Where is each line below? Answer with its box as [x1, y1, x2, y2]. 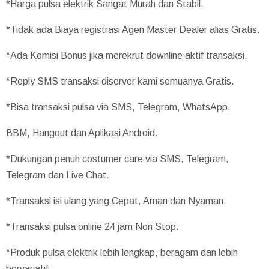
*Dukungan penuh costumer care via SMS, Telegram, [6, 153, 229, 164]
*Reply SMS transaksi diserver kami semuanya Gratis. [6, 76, 234, 86]
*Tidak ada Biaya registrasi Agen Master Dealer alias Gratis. [6, 24, 260, 35]
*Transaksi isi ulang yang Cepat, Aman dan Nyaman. [6, 195, 226, 206]
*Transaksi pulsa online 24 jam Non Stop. [6, 221, 179, 232]
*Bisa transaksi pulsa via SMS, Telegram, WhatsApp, [6, 101, 231, 112]
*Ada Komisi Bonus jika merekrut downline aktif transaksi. [6, 50, 247, 61]
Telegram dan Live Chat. [6, 169, 109, 180]
